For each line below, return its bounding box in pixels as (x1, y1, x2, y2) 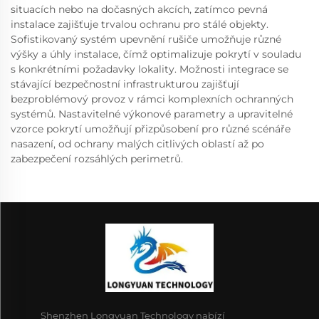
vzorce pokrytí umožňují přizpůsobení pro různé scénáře (11, 122, 291, 135)
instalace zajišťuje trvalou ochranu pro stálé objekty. (11, 17, 268, 31)
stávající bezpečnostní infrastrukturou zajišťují (11, 77, 239, 90)
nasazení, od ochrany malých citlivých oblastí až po (11, 137, 264, 150)
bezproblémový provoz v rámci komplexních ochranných (11, 92, 293, 105)
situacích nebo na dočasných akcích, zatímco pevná (11, 2, 268, 16)
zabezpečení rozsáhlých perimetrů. (11, 152, 183, 165)
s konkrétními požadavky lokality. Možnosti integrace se (11, 62, 288, 75)
